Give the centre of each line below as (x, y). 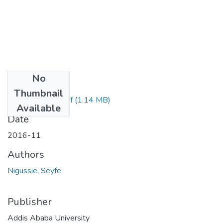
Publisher (30, 202)
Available (39, 108)
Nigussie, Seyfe (34, 170)
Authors (26, 154)
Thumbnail (39, 93)
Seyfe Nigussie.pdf (40, 100)
